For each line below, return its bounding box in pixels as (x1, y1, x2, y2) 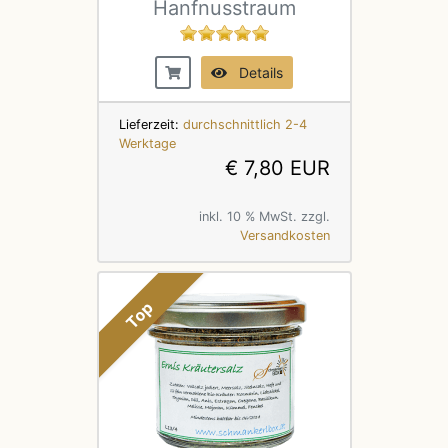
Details (227, 63, 283, 81)
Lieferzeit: (118, 116, 183, 132)
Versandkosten (239, 227, 330, 243)
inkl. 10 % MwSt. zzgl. (198, 208, 330, 224)
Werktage (118, 135, 176, 151)
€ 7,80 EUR (224, 155, 330, 180)
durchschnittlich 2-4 (182, 116, 307, 132)
